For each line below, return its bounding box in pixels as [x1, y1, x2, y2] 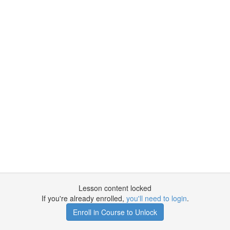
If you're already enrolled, [41, 193, 126, 203]
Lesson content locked [79, 183, 151, 193]
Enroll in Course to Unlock [73, 207, 157, 217]
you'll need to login [126, 193, 187, 203]
